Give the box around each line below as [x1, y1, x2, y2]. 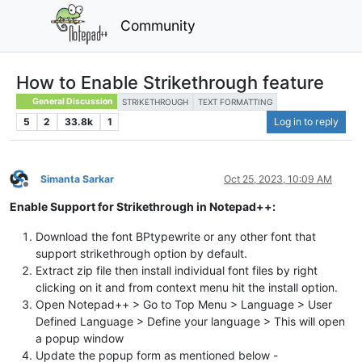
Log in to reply [274, 115, 339, 128]
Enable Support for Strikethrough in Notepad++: [10, 199, 276, 213]
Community [120, 16, 196, 34]
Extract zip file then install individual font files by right [36, 263, 318, 277]
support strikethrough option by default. [36, 246, 247, 260]
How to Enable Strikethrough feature [16, 71, 324, 93]
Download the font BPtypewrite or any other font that [36, 229, 316, 243]
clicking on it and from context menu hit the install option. [36, 280, 338, 294]
